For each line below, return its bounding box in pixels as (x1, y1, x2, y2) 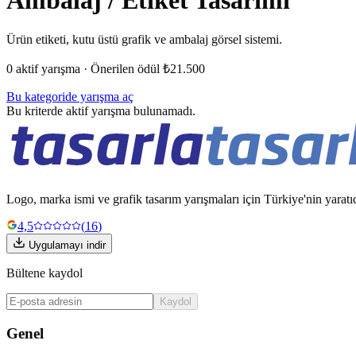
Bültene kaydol (6, 265, 83, 280)
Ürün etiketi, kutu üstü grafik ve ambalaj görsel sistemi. (6, 32, 282, 46)
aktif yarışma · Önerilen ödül (13, 61, 160, 75)
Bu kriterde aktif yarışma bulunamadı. (6, 103, 195, 118)
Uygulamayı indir (29, 238, 106, 251)
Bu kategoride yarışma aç (6, 89, 133, 103)
